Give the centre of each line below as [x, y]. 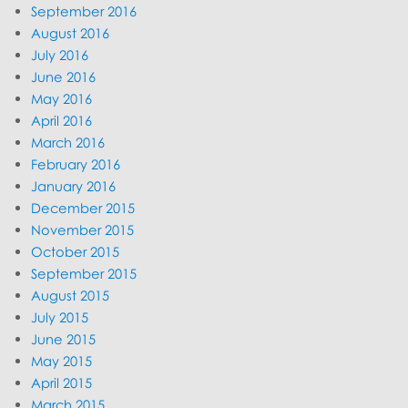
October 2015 [76, 252]
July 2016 [60, 55]
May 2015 [62, 361]
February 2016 [76, 164]
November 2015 [83, 230]
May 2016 [62, 99]
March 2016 [68, 143]
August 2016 [71, 33]
